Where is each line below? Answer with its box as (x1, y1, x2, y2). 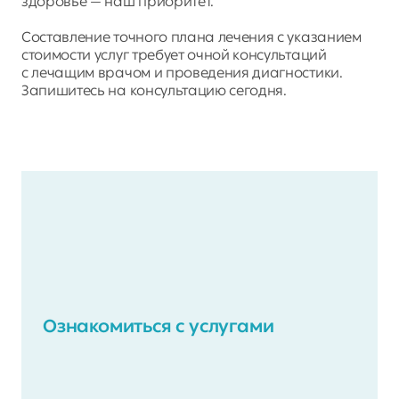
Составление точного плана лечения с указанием (21, 28, 362, 45)
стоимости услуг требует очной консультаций (21, 46, 327, 63)
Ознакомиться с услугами (43, 315, 274, 337)
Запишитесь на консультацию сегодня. (21, 82, 287, 99)
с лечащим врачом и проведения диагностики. (21, 64, 343, 81)
